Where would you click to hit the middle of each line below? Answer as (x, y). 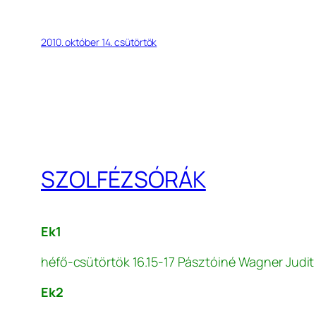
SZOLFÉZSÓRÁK (123, 179)
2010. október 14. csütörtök (99, 42)
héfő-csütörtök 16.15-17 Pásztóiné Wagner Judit (178, 262)
